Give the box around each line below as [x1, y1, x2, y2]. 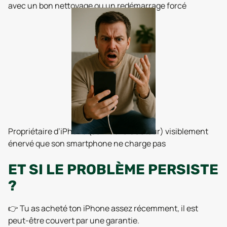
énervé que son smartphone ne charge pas [8, 138, 166, 149]
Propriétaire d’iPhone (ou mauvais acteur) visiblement [8, 126, 208, 137]
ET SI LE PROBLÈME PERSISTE [8, 161, 218, 178]
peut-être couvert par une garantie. [8, 215, 139, 226]
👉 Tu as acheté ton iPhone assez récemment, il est [8, 203, 198, 214]
